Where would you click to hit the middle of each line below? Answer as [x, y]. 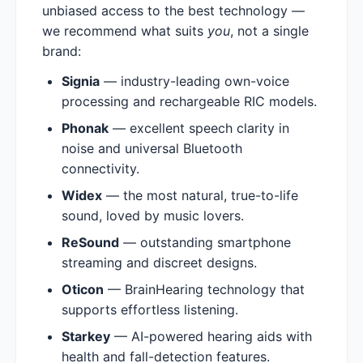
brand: [62, 51]
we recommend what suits [125, 30]
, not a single [269, 30]
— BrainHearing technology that [204, 289]
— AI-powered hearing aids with [211, 336]
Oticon [83, 289]
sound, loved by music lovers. [153, 215]
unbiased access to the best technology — [173, 10]
